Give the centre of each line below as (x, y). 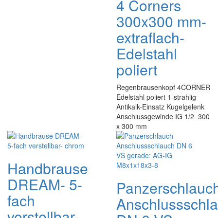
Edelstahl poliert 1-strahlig (156, 97)
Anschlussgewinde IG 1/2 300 (163, 116)
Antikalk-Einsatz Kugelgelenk (160, 107)
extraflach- (150, 37)
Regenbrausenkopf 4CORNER (163, 87)
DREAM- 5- (45, 184)
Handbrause (48, 168)
